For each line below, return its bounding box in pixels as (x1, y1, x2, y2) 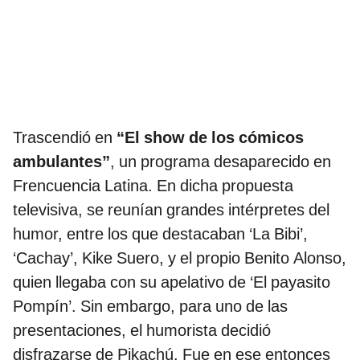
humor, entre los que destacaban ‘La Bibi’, (13, 224, 308, 244)
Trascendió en (13, 128, 117, 148)
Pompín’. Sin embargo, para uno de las (13, 297, 288, 317)
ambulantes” (13, 152, 110, 172)
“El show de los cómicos (117, 128, 304, 148)
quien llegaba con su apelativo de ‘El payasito (13, 272, 330, 292)
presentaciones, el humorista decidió (13, 321, 271, 341)
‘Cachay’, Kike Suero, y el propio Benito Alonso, (13, 248, 346, 268)
